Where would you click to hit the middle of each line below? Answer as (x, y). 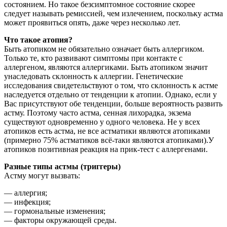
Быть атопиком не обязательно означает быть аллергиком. (104, 49)
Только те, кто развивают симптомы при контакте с (93, 58)
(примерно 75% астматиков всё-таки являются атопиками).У (109, 140)
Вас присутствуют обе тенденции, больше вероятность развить (113, 104)
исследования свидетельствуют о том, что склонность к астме (111, 86)
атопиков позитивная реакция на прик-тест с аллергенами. (106, 149)
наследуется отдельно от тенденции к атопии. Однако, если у (110, 95)
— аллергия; (26, 193)
